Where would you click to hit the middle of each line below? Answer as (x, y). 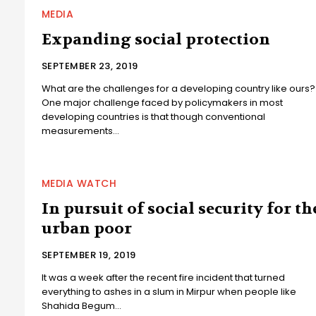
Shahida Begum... (81, 306)
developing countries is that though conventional (153, 117)
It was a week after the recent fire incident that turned (163, 278)
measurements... (80, 131)
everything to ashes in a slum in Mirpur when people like (169, 292)
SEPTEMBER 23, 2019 (90, 66)
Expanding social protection (156, 40)
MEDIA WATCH (79, 184)
